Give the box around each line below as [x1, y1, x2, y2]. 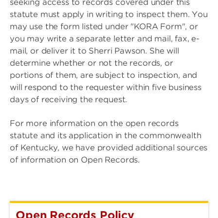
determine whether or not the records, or [10, 58, 173, 68]
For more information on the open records [10, 119, 179, 128]
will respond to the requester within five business [10, 83, 201, 92]
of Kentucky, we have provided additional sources [10, 143, 208, 152]
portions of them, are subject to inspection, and [10, 71, 198, 80]
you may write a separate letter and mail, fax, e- [10, 34, 200, 43]
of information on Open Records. [10, 155, 140, 164]
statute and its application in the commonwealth [10, 131, 201, 140]
